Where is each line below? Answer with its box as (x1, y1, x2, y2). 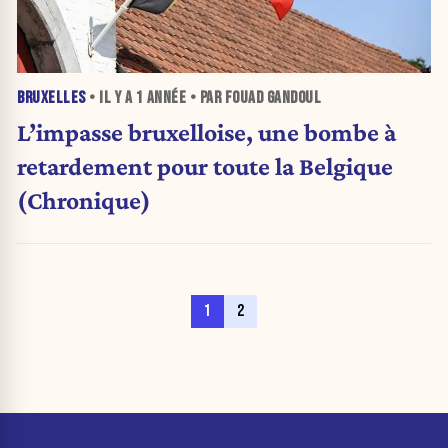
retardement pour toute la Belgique (17, 152, 393, 181)
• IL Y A (85, 87, 136, 108)
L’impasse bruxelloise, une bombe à (17, 118, 396, 147)
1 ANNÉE (135, 87, 186, 108)
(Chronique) (17, 186, 151, 215)
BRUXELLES (17, 87, 86, 108)
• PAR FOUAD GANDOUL (186, 87, 321, 108)
